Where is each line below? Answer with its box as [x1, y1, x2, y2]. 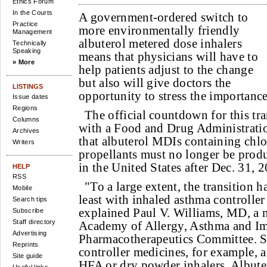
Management [13, 28, 52, 35]
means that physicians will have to [79, 49, 258, 64]
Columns [13, 116, 40, 123]
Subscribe [13, 207, 44, 214]
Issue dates [13, 93, 49, 100]
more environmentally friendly [79, 23, 240, 38]
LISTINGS [13, 83, 43, 90]
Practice [13, 20, 38, 27]
